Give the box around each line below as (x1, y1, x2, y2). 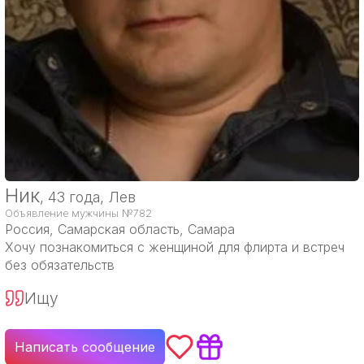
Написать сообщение (15, 339, 155, 355)
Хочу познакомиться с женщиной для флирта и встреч (5, 239, 344, 255)
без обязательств (5, 257, 115, 273)
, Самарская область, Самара (50, 221, 235, 237)
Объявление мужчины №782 (5, 207, 152, 219)
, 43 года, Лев (40, 188, 136, 206)
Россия (5, 221, 50, 237)
